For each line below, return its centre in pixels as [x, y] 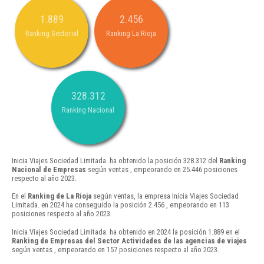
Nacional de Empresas [49, 170]
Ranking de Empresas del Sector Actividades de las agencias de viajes [129, 240]
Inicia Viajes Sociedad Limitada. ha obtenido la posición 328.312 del [115, 161]
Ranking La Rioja [131, 34]
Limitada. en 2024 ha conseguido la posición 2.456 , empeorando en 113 [121, 205]
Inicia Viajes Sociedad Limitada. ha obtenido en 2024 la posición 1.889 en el [126, 232]
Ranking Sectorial [52, 34]
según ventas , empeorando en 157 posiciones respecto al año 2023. [115, 249]
